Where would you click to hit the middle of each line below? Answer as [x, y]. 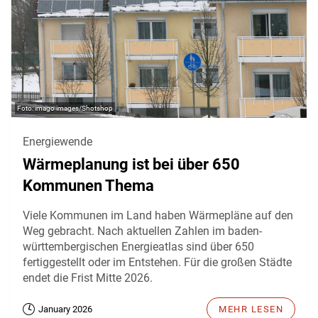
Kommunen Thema [88, 185]
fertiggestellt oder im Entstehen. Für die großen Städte [157, 262]
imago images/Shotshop [74, 108]
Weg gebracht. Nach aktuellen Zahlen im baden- [142, 231]
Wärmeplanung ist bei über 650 [131, 164]
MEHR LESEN [251, 309]
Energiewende [57, 141]
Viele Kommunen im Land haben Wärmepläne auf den [158, 215]
